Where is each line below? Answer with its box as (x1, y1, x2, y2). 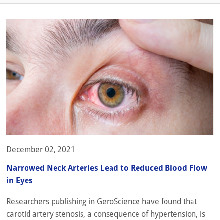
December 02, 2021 (6, 144, 75, 154)
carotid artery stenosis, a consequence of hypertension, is (6, 209, 205, 219)
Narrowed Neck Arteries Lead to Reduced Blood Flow (6, 163, 207, 173)
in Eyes (6, 175, 33, 185)
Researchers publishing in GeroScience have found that (6, 196, 197, 206)
